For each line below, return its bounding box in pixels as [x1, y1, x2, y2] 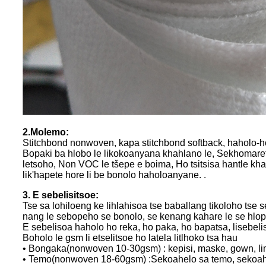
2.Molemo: [23, 127, 69, 138]
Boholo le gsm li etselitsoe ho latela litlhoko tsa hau [23, 233, 237, 243]
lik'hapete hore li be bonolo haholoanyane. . [23, 170, 206, 180]
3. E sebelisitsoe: [23, 190, 99, 201]
